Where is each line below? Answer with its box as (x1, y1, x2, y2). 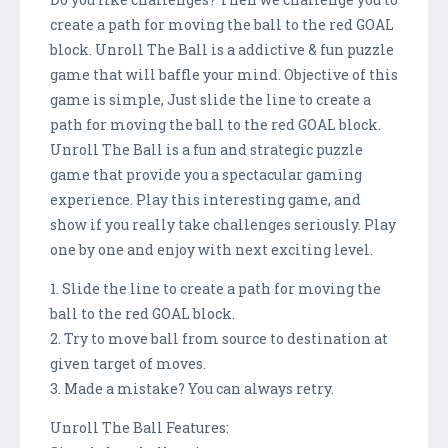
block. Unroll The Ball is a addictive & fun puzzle (50, 39, 394, 59)
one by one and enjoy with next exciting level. (50, 239, 373, 259)
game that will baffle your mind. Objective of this (50, 64, 398, 84)
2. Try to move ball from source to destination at (50, 328, 388, 348)
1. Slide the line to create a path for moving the (50, 278, 381, 298)
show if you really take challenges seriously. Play (50, 214, 396, 234)
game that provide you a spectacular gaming (50, 164, 362, 184)
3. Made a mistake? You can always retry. (50, 378, 334, 398)
